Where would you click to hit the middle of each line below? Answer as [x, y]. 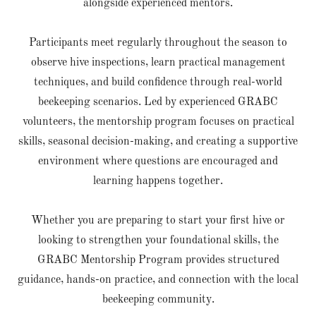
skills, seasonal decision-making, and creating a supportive [158, 142]
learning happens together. [158, 181]
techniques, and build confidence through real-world [158, 83]
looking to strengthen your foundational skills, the [158, 241]
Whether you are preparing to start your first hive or [158, 221]
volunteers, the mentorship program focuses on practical [158, 122]
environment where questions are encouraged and [158, 162]
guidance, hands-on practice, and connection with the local [158, 280]
